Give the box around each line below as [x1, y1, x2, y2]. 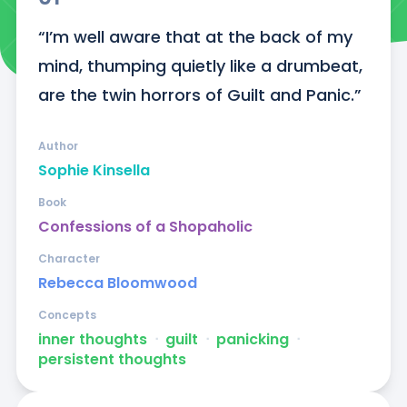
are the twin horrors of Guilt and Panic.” [37, 83, 362, 106]
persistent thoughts [37, 348, 186, 370]
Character [37, 250, 100, 266]
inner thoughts [37, 328, 147, 350]
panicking [215, 328, 289, 350]
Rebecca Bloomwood [37, 272, 197, 293]
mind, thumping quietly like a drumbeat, [37, 54, 362, 77]
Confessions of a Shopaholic [37, 215, 253, 237]
